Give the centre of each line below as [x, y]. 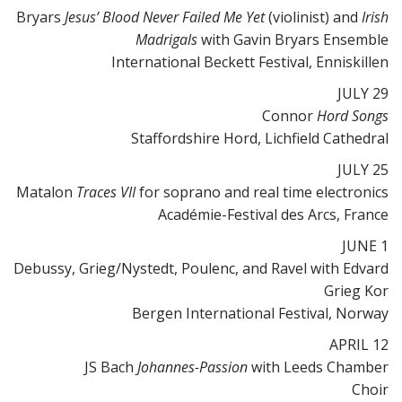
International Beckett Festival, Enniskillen [250, 62]
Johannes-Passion [192, 367]
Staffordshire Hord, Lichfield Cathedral [260, 138]
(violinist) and [313, 17]
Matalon [46, 192]
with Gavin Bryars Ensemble [293, 39]
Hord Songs [353, 116]
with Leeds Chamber [318, 367]
